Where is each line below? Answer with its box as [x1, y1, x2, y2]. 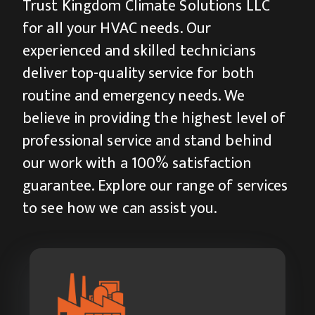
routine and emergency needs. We [22, 83, 245, 109]
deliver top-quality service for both [22, 60, 255, 86]
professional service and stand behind [22, 128, 273, 154]
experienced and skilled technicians [22, 38, 256, 64]
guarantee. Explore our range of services [22, 173, 288, 199]
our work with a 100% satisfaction [22, 150, 252, 176]
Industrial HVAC [138, 271, 259, 291]
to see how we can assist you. [22, 195, 218, 221]
